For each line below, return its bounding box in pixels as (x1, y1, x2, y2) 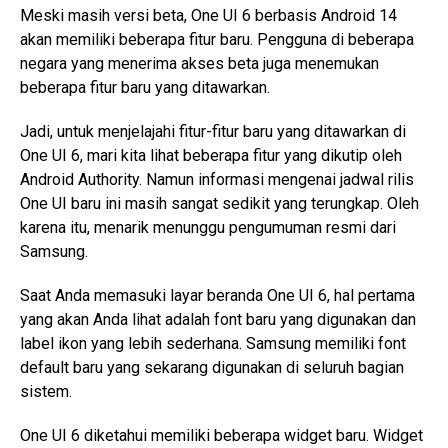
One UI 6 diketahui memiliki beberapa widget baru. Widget (20, 426, 423, 446)
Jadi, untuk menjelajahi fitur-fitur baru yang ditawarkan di (20, 122, 406, 142)
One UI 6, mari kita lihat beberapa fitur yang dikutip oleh (20, 146, 402, 166)
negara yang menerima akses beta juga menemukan (20, 54, 379, 74)
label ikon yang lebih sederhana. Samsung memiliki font (20, 334, 406, 354)
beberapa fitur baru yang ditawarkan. (20, 78, 270, 98)
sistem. (20, 382, 72, 402)
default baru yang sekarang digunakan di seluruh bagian (20, 358, 404, 378)
